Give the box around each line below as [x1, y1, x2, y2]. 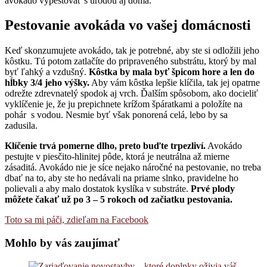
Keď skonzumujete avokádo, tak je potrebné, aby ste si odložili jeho [5, 45, 259, 56]
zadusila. [5, 120, 38, 131]
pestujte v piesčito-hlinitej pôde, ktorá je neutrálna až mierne [5, 151, 229, 162]
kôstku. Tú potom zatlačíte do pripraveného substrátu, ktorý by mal [5, 56, 256, 67]
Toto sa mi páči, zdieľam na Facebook [5, 215, 148, 225]
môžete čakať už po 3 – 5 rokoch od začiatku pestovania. [5, 194, 235, 205]
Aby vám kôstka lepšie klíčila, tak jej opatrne [89, 77, 260, 88]
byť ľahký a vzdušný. [5, 67, 89, 77]
